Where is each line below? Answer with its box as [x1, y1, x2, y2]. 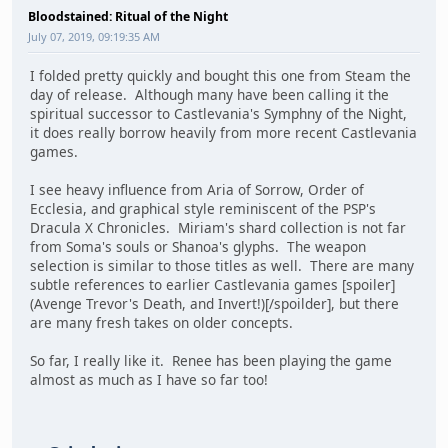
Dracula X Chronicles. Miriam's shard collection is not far [30, 218, 406, 238]
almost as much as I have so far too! [30, 370, 268, 390]
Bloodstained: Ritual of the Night [28, 7, 228, 25]
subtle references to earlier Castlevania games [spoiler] [30, 275, 395, 295]
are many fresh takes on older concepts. [30, 313, 293, 333]
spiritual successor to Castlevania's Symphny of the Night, [30, 104, 407, 124]
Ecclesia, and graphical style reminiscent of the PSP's [30, 199, 376, 219]
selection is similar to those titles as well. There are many [30, 256, 414, 276]
